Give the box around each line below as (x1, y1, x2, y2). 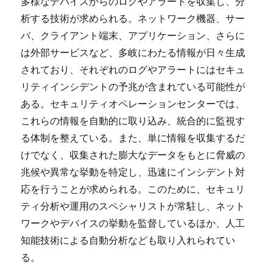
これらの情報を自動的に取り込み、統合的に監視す (21, 114, 246, 127)
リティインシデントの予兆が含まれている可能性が (21, 80, 246, 93)
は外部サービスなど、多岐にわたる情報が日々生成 (21, 46, 246, 59)
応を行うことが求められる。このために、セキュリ (21, 182, 246, 196)
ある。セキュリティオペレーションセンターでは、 (21, 97, 246, 110)
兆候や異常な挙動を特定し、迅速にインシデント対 (21, 165, 246, 179)
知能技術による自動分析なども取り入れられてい (21, 233, 236, 247)
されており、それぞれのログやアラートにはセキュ (21, 63, 246, 76)
